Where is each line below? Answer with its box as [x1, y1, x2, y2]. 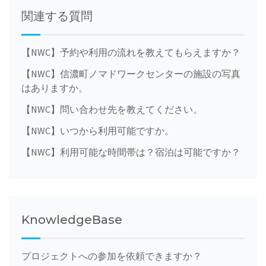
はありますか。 [21, 81, 88, 94]
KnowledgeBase [21, 212, 122, 227]
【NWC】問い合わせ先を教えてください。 [21, 103, 202, 115]
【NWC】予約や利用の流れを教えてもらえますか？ [21, 46, 240, 58]
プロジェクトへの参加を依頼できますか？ [21, 249, 202, 262]
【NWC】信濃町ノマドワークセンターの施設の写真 [21, 67, 240, 80]
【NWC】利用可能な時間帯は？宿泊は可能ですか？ [21, 145, 240, 158]
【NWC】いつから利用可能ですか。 [21, 124, 174, 137]
